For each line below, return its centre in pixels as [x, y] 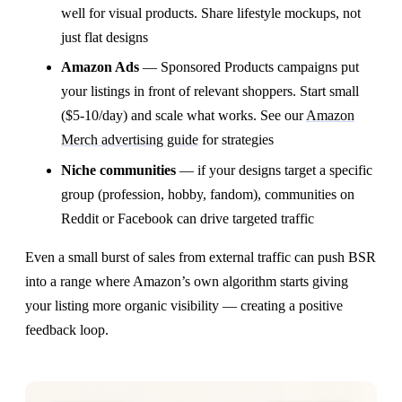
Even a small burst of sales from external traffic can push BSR [201, 257]
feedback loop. [67, 329]
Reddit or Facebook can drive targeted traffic [188, 218]
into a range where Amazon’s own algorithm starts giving [187, 281]
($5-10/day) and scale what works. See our [184, 116]
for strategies [236, 140]
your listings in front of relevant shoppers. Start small [210, 92]
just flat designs [105, 37]
